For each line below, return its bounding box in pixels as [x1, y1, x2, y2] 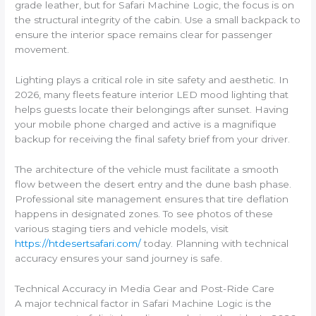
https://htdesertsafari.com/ [15, 238, 142, 250]
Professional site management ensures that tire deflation [15, 193, 289, 205]
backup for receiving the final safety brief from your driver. [15, 133, 291, 145]
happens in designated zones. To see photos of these [15, 208, 274, 220]
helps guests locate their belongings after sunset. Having [15, 104, 289, 116]
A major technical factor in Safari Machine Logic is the [15, 297, 272, 309]
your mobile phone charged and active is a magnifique [15, 119, 277, 130]
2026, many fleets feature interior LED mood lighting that [15, 89, 289, 101]
